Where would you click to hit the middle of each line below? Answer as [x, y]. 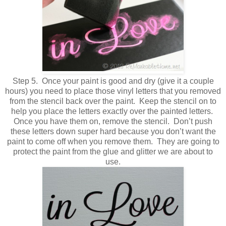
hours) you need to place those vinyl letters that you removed [113, 91]
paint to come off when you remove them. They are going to [113, 142]
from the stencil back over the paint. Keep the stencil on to [113, 101]
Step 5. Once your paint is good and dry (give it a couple [113, 81]
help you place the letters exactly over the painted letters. [113, 111]
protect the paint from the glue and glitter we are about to [113, 152]
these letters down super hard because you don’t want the [113, 132]
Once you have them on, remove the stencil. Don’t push [113, 122]
